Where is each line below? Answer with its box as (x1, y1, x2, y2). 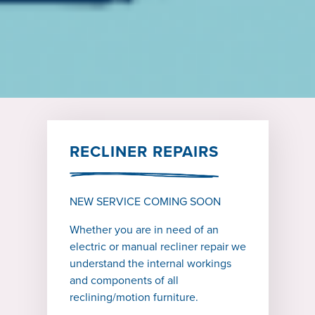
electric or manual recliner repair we (69, 240, 246, 254)
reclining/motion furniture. (69, 290, 198, 304)
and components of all (69, 274, 179, 288)
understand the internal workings (69, 257, 231, 271)
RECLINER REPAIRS (69, 142, 219, 161)
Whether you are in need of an (69, 223, 219, 237)
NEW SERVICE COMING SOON (69, 195, 221, 209)
